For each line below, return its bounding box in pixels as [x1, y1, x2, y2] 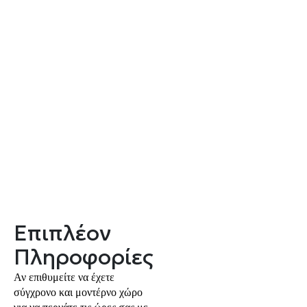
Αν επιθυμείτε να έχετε [14, 271, 114, 283]
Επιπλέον [14, 219, 111, 247]
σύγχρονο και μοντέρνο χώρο [14, 286, 143, 298]
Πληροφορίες [14, 243, 153, 271]
